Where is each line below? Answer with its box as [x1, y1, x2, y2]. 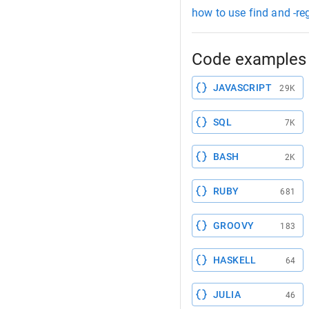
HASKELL [213, 255, 257, 266]
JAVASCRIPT [213, 82, 272, 93]
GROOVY [213, 220, 255, 231]
